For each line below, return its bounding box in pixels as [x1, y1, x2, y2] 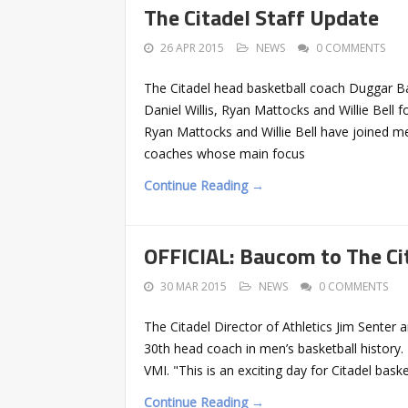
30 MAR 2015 [160, 278, 227, 294]
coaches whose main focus [144, 144, 305, 162]
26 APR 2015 [160, 39, 224, 56]
